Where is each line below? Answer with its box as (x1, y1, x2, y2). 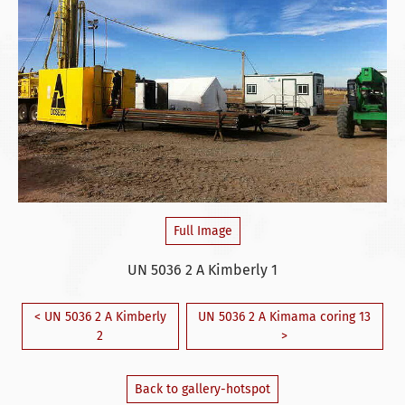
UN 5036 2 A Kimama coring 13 (198, 308, 372, 325)
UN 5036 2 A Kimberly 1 (127, 260, 278, 278)
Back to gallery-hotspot (135, 381, 270, 397)
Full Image (173, 222, 232, 239)
